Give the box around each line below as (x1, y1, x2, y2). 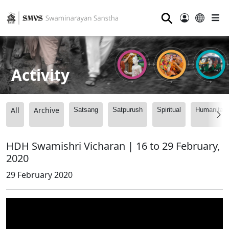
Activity (11, 64, 70, 85)
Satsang (74, 106, 98, 114)
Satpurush (112, 106, 143, 114)
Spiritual (157, 106, 181, 114)
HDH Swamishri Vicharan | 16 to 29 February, (6, 139, 220, 153)
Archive (34, 105, 59, 116)
